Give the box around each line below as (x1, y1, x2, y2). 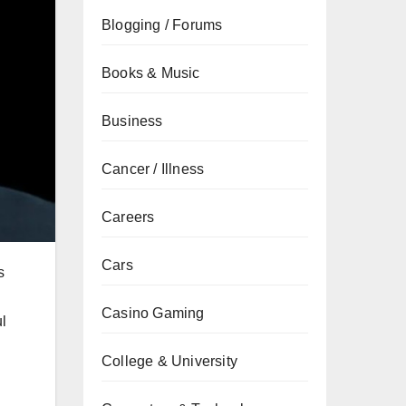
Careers (101, 209, 155, 225)
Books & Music (101, 65, 200, 81)
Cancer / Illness (101, 161, 205, 177)
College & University (101, 353, 237, 369)
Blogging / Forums (101, 17, 223, 33)
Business (101, 113, 163, 129)
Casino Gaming (101, 305, 205, 321)
